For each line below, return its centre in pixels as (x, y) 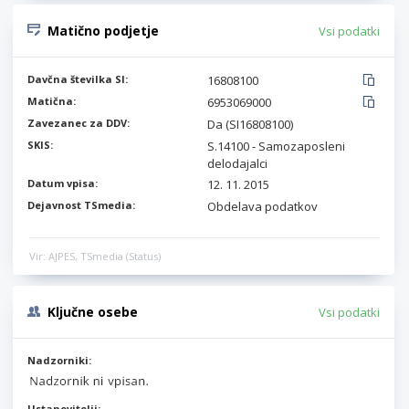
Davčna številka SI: (78, 79)
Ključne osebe (93, 312)
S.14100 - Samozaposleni (276, 146)
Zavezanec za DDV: (79, 123)
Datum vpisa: (63, 183)
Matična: (52, 101)
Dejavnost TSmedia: (81, 205)
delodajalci (237, 163)
